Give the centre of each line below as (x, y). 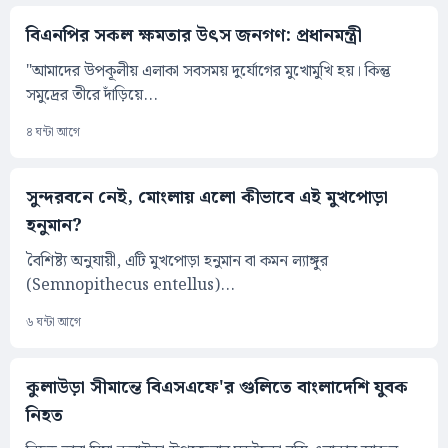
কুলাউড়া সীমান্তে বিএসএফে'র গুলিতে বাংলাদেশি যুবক (217, 388)
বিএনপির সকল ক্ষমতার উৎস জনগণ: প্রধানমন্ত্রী (194, 36)
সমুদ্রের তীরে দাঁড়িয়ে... (92, 96)
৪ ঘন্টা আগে (53, 133)
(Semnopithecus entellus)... (130, 286)
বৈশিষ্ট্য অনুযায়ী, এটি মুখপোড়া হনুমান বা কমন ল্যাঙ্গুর (177, 262)
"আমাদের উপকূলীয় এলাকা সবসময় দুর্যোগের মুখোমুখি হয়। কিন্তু (208, 72)
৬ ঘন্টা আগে (53, 323)
